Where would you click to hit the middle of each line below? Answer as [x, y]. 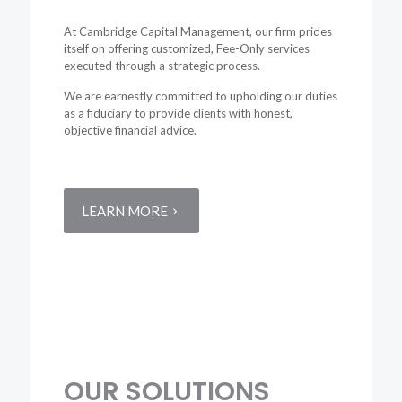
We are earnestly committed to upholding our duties [201, 96]
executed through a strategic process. [162, 66]
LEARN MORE [125, 211]
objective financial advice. [131, 131]
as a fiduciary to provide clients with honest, [179, 114]
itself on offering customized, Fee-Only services [187, 49]
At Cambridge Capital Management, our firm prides [198, 32]
